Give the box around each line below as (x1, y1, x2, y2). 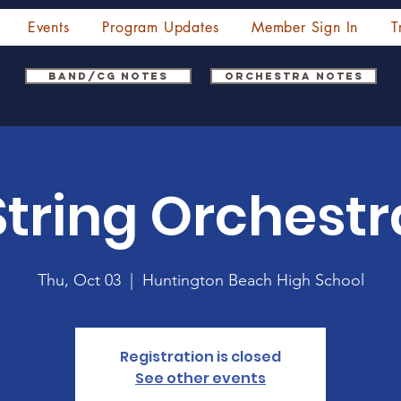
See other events (135, 368, 266, 388)
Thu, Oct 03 (37, 270, 121, 290)
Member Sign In (252, 18, 359, 37)
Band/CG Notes (48, 70, 169, 82)
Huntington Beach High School (141, 270, 364, 290)
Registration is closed (120, 346, 281, 367)
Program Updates (102, 18, 219, 37)
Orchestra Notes (224, 70, 363, 82)
